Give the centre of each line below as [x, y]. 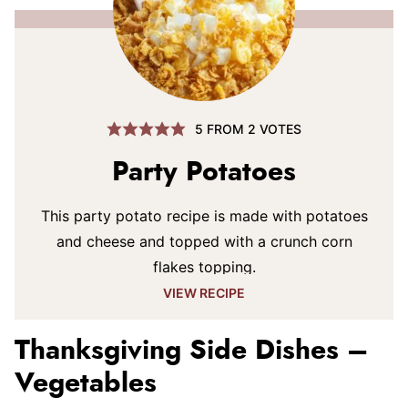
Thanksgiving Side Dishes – [192, 351]
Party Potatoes [204, 172]
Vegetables [86, 383]
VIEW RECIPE [204, 293]
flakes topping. [204, 267]
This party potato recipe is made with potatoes [204, 216]
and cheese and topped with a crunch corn [204, 241]
